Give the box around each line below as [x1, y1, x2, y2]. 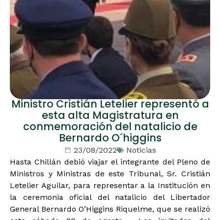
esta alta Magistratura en [41, 108, 179, 125]
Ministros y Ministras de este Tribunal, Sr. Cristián [10, 169, 210, 178]
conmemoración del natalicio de [23, 119, 197, 136]
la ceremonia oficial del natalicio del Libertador [10, 192, 210, 202]
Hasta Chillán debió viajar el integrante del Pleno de [10, 157, 210, 166]
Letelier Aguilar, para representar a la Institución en [10, 181, 210, 190]
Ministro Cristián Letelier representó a [11, 96, 209, 113]
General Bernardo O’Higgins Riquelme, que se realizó [10, 204, 210, 214]
